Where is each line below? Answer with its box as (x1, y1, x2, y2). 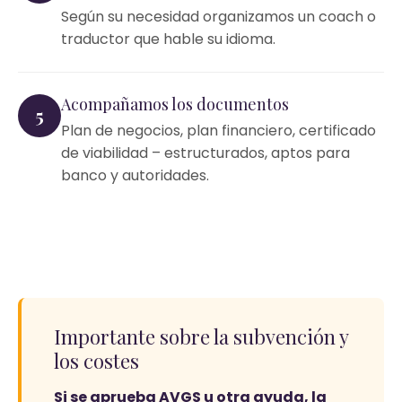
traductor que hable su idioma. (61, 29, 275, 49)
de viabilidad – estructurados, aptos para (61, 143, 350, 163)
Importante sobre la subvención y (54, 323, 348, 350)
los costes (54, 347, 139, 374)
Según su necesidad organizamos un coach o (61, 6, 376, 27)
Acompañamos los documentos (61, 93, 289, 115)
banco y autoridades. (61, 165, 209, 186)
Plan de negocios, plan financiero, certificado (61, 120, 376, 141)
